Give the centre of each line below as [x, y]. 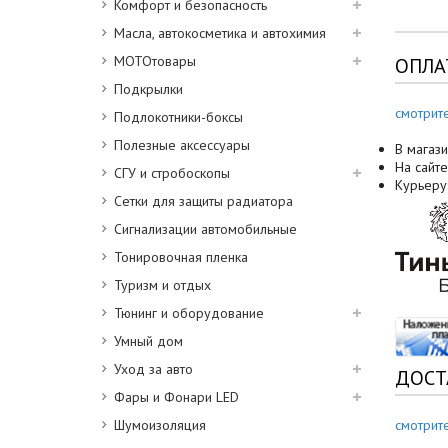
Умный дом [148, 341]
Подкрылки [148, 89]
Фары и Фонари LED [176, 397]
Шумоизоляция [160, 425]
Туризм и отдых [162, 285]
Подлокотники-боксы [178, 117]
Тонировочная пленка [181, 257]
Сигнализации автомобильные [205, 229]
